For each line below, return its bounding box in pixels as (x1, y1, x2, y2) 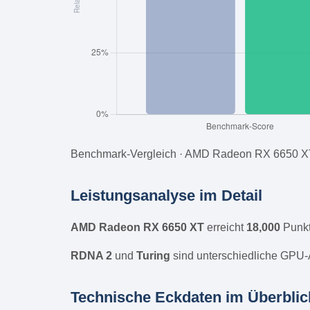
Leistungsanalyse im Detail (71, 186, 262, 204)
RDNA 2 (71, 249, 112, 262)
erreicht (204, 221, 246, 233)
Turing (136, 249, 170, 262)
